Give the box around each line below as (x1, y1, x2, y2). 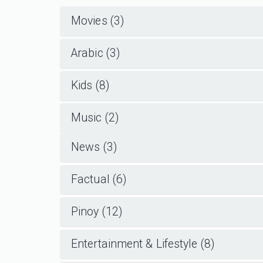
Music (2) (71, 110, 119, 124)
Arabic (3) (71, 46, 120, 60)
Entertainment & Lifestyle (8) (71, 237, 214, 251)
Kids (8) (71, 78, 109, 92)
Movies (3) (71, 14, 124, 28)
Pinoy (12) (71, 204, 122, 218)
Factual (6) (71, 172, 127, 186)
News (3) (71, 140, 117, 154)
